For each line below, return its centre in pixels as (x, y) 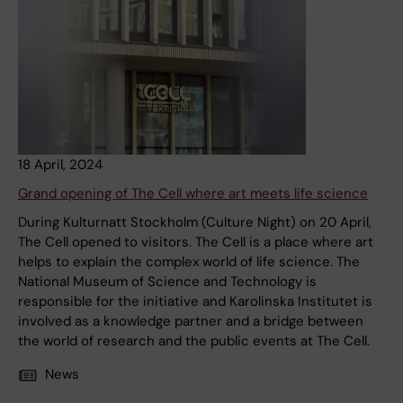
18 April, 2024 (60, 165)
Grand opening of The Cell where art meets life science (193, 194)
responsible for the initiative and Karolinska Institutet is (195, 302)
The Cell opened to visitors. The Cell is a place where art (196, 242)
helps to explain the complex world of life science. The (189, 262)
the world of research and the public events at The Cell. (194, 341)
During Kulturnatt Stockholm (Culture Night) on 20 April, (195, 223)
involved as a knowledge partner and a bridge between (191, 322)
